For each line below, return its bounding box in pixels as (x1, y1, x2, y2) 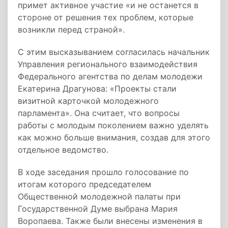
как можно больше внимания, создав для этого (18, 132, 210, 142)
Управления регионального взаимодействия (18, 59, 197, 69)
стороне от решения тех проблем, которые (18, 12, 193, 22)
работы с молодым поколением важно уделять (18, 120, 209, 130)
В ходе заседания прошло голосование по (18, 167, 189, 177)
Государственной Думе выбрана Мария (18, 204, 178, 214)
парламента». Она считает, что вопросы (18, 108, 180, 118)
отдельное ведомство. (18, 145, 108, 155)
